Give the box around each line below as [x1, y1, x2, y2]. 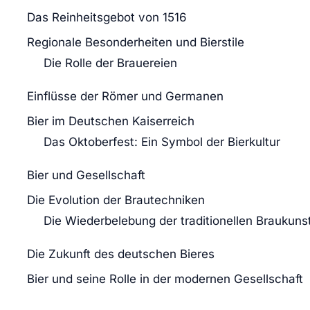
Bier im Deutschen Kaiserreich [27, 113, 194, 128]
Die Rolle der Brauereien [44, 55, 177, 70]
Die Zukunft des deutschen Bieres [27, 246, 215, 261]
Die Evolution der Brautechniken [27, 192, 205, 207]
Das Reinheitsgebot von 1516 [27, 10, 187, 24]
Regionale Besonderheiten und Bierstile [27, 35, 244, 49]
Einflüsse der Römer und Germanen [27, 89, 224, 103]
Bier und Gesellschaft [27, 167, 145, 182]
